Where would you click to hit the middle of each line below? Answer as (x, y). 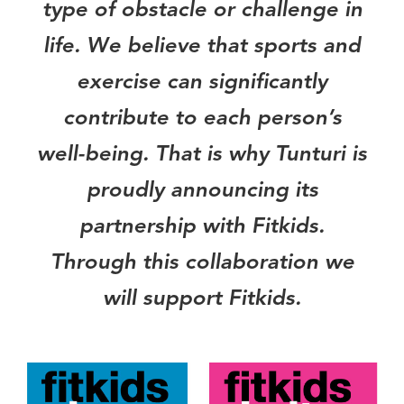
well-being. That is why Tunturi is (202, 156)
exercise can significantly (202, 83)
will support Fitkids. (202, 300)
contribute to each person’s (202, 119)
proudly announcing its (202, 192)
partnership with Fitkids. (202, 228)
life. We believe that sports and (202, 47)
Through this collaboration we (202, 264)
